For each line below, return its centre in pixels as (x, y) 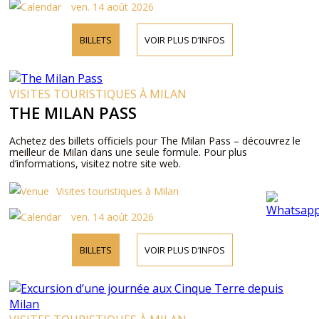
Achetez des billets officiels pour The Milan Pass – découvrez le (155, 141)
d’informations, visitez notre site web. (95, 163)
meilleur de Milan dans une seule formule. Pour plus (129, 152)
